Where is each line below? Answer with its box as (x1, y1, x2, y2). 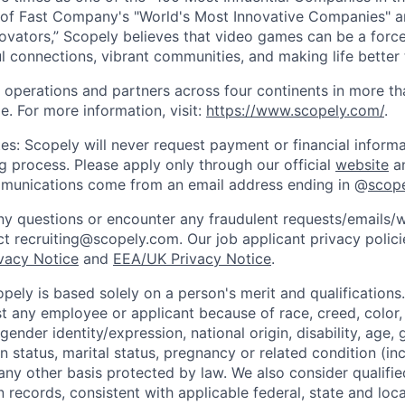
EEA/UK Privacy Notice (113, 250, 271, 268)
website (335, 155, 389, 174)
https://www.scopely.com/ (206, 101, 384, 120)
